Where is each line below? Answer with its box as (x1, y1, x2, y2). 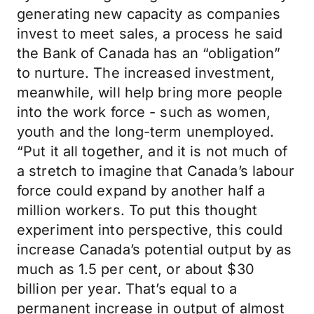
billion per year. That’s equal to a (17, 280, 237, 297)
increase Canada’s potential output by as (17, 241, 292, 258)
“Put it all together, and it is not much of (17, 143, 287, 160)
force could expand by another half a (17, 182, 266, 199)
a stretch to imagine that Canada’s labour (17, 163, 295, 179)
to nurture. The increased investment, (17, 64, 275, 81)
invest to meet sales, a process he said (17, 25, 283, 42)
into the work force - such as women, (17, 104, 271, 121)
